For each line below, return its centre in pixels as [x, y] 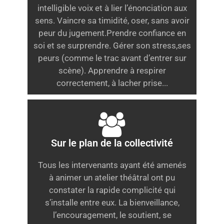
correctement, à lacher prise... [112, 83]
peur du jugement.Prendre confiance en [112, 33]
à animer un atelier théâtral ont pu [112, 177]
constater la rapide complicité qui [112, 190]
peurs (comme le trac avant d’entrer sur [112, 58]
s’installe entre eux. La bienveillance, [112, 202]
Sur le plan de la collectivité [112, 143]
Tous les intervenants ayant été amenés [112, 165]
